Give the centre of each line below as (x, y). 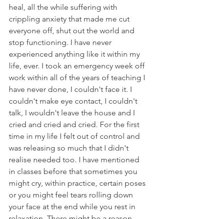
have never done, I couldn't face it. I (71, 89)
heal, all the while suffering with (64, 7)
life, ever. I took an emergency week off (78, 66)
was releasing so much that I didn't (70, 148)
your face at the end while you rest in (73, 207)
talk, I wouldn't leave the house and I (73, 113)
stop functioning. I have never (61, 42)
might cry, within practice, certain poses (78, 183)
